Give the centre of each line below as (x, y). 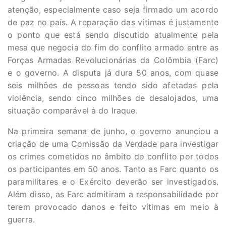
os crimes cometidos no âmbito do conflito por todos (113, 156)
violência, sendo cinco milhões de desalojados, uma (113, 98)
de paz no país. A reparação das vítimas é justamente (113, 22)
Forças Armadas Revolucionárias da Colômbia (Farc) (113, 60)
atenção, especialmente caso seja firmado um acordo (113, 10)
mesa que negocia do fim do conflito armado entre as (113, 47)
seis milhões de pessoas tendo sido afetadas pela (113, 85)
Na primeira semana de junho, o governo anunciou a (113, 131)
